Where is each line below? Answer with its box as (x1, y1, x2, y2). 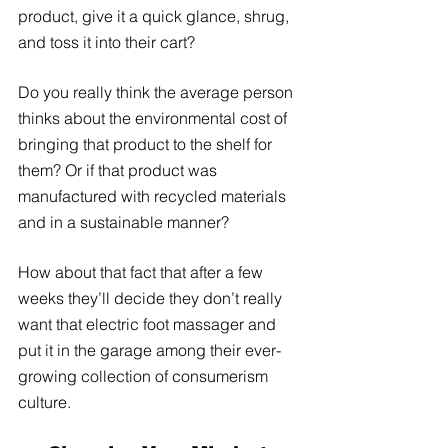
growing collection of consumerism (18, 365, 272, 386)
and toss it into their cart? (18, 31, 195, 52)
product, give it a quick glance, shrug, (18, 5, 293, 26)
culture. (18, 391, 75, 412)
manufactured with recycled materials (18, 185, 290, 206)
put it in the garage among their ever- (18, 339, 281, 360)
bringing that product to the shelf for (18, 133, 276, 154)
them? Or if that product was (18, 159, 221, 180)
